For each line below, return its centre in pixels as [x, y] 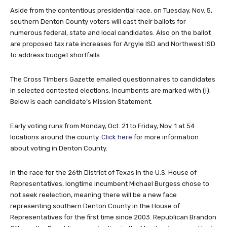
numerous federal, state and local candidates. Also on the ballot [110, 33]
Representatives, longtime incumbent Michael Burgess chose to [110, 184]
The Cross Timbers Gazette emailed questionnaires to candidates [113, 80]
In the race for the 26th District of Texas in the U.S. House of [103, 173]
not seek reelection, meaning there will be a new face [93, 195]
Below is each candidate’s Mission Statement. [81, 102]
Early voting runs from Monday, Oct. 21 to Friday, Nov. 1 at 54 [102, 126]
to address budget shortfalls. [56, 55]
